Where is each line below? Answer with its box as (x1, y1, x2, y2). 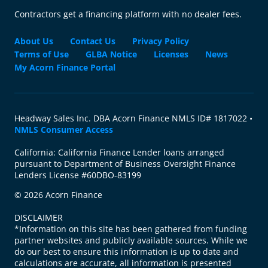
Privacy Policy (132, 35, 189, 47)
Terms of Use (14, 48, 69, 60)
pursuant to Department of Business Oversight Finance (14, 157, 236, 169)
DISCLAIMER (14, 211, 63, 223)
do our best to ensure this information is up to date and (14, 245, 239, 257)
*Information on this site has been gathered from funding (14, 223, 247, 234)
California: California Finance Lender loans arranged (14, 146, 224, 158)
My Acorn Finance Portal (14, 61, 115, 73)
